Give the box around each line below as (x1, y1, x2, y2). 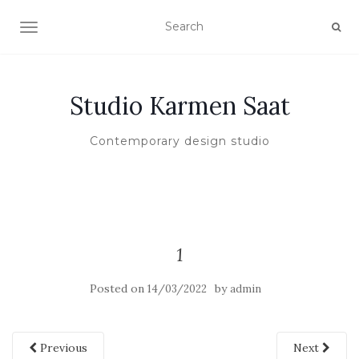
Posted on (90, 281, 147, 296)
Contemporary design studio (89, 134, 270, 148)
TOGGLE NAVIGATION (28, 22, 155, 36)
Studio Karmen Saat (69, 91, 290, 121)
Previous (37, 341, 87, 355)
